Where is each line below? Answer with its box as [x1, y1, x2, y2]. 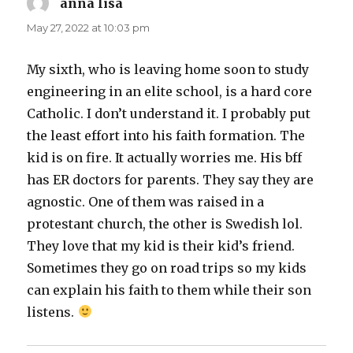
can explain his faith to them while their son [27, 281, 312, 298]
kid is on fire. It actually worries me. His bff [27, 149, 303, 165]
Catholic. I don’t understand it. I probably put [27, 105, 311, 121]
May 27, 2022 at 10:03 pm [27, 20, 150, 34]
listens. [27, 303, 78, 320]
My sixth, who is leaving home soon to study [27, 61, 310, 77]
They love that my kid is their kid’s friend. [27, 237, 295, 254]
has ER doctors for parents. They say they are [27, 171, 314, 188]
